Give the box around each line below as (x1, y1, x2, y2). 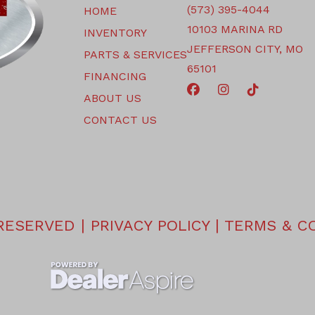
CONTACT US (84, 112, 157, 127)
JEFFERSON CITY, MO (187, 41, 303, 56)
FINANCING (84, 69, 146, 83)
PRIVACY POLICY (91, 216, 210, 234)
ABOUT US (84, 91, 141, 105)
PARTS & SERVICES (84, 47, 187, 61)
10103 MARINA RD (187, 22, 283, 36)
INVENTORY (84, 25, 147, 39)
